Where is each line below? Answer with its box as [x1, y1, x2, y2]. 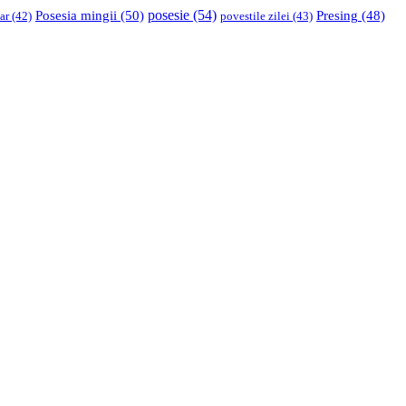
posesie [148, 7, 189, 24]
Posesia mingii [35, 7, 117, 24]
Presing [316, 8, 358, 24]
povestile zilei [220, 9, 290, 24]
